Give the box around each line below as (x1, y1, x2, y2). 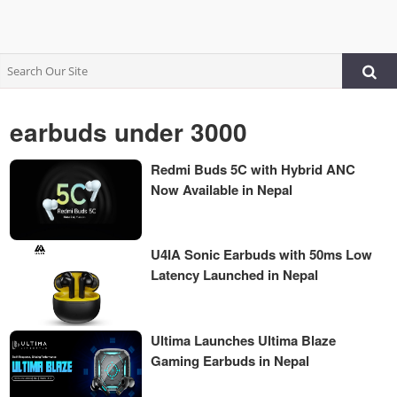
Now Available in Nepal (151, 180, 293, 199)
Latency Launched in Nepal (151, 265, 319, 285)
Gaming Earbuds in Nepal (151, 350, 310, 370)
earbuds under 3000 (10, 113, 248, 150)
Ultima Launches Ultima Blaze (151, 330, 337, 350)
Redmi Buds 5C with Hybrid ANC (151, 160, 356, 179)
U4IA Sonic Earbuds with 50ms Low (151, 245, 373, 265)
